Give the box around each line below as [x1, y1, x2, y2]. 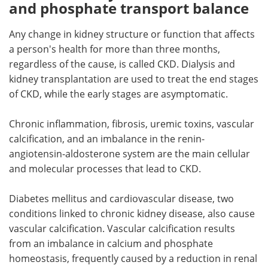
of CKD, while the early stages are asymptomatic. [9, 87, 228, 101]
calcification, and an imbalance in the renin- [9, 132, 205, 146]
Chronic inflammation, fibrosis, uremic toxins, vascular [9, 117, 254, 131]
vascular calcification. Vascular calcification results [9, 222, 235, 236]
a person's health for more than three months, [9, 42, 220, 56]
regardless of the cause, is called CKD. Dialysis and [9, 57, 235, 71]
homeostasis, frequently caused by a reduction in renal [9, 252, 257, 266]
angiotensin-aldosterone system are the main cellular [9, 147, 250, 161]
